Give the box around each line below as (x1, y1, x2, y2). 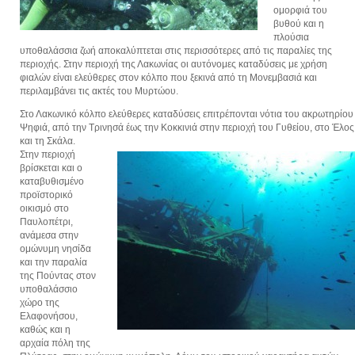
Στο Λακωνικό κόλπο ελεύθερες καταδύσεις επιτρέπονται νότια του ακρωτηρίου (20, 108, 353, 120)
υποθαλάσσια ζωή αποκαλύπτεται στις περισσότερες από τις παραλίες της (20, 44, 332, 56)
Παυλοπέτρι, (20, 216, 73, 227)
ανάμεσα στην (20, 229, 78, 241)
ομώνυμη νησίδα (20, 242, 91, 254)
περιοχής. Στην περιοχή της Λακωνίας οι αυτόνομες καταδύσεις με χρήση (20, 58, 327, 70)
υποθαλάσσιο (20, 283, 78, 295)
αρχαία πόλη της (20, 337, 90, 349)
